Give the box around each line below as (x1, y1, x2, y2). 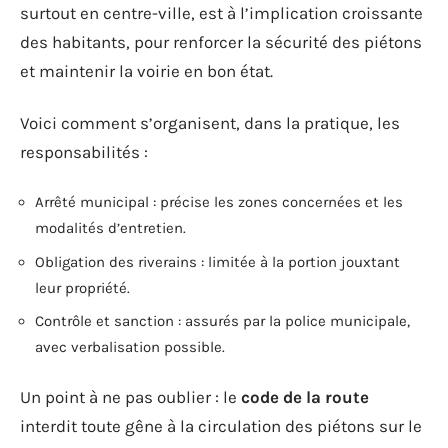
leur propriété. (35, 278, 130, 297)
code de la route (241, 386, 369, 407)
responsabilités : (20, 141, 148, 162)
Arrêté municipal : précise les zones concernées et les (35, 193, 403, 211)
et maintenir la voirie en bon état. (20, 61, 273, 81)
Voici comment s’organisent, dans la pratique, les (20, 112, 400, 133)
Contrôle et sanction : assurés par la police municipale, (35, 312, 410, 330)
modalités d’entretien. (35, 219, 186, 237)
